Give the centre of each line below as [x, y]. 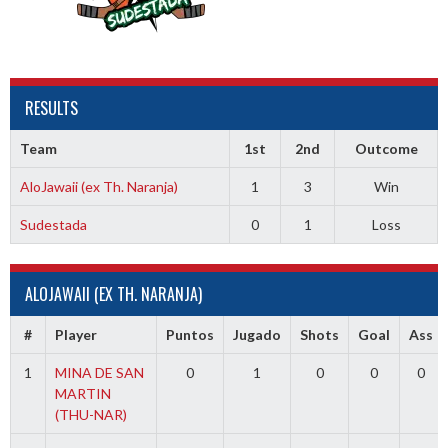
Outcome [386, 148]
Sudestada [53, 224]
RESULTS [51, 107]
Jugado [257, 334]
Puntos [190, 334]
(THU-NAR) [90, 414]
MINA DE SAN [99, 372]
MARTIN [82, 393]
